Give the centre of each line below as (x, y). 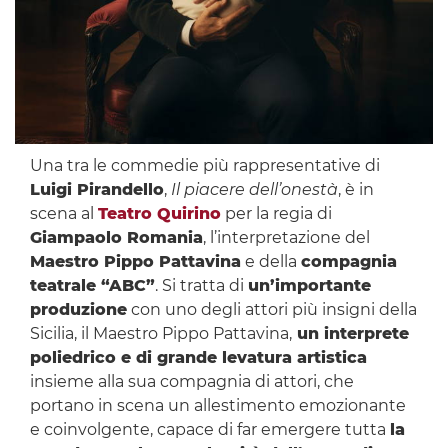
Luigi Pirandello (96, 190)
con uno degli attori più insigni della (271, 310)
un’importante (309, 286)
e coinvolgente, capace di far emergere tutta (209, 430)
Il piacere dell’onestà (254, 190)
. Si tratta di (201, 286)
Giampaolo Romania (116, 238)
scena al (63, 214)
